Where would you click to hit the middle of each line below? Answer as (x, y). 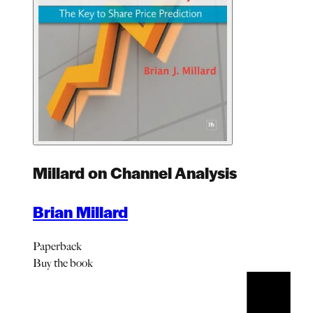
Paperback (57, 246)
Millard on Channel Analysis (135, 172)
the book (72, 263)
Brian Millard (80, 211)
